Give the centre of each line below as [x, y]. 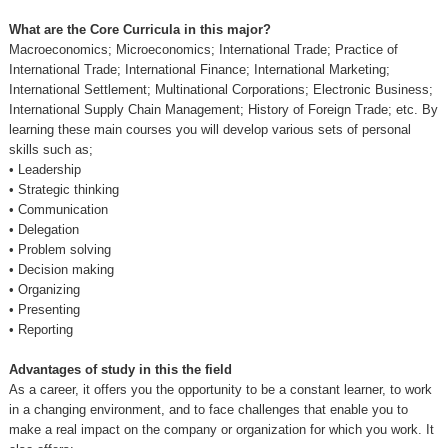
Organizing [50, 290]
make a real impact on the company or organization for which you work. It [221, 430]
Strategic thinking [68, 190]
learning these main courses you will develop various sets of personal [209, 130]
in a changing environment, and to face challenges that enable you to [208, 410]
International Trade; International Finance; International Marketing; [199, 70]
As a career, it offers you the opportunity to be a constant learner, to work [220, 390]
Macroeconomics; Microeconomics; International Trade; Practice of [203, 50]
